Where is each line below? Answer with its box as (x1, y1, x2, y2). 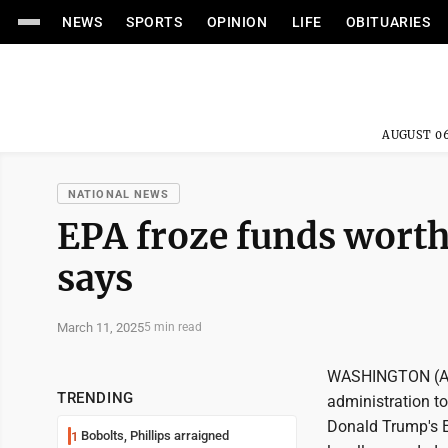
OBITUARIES (345, 14, 431, 30)
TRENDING (57, 389, 134, 407)
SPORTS (126, 14, 183, 30)
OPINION (206, 14, 268, 30)
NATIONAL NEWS (68, 188, 170, 201)
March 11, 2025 (57, 319, 144, 335)
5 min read (144, 320, 202, 334)
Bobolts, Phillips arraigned (81, 428, 229, 443)
